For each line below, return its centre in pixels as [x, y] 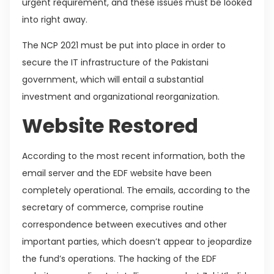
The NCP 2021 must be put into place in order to [124, 46]
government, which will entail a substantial [113, 80]
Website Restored [112, 125]
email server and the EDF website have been [117, 173]
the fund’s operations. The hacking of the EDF [119, 258]
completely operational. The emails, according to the [136, 190]
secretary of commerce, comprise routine [113, 207]
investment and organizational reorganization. [121, 97]
